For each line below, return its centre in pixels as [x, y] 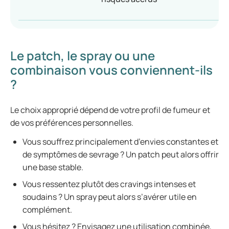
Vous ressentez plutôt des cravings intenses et [109, 184]
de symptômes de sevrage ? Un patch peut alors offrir [121, 154]
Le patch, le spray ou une [83, 55]
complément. [48, 210]
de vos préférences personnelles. [73, 123]
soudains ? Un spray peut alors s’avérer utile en [110, 197]
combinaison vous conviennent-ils [111, 70]
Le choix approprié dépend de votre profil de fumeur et [110, 110]
